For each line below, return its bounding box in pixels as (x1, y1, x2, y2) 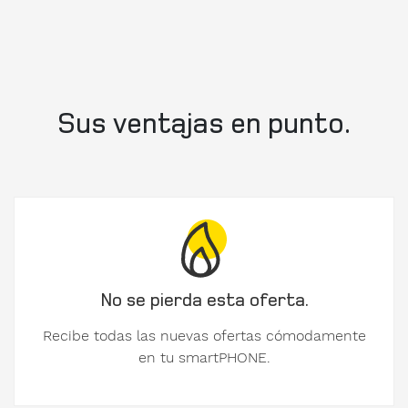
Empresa (28, 293, 87, 314)
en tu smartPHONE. (138, 348, 270, 366)
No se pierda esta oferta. (99, 286, 309, 311)
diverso (57, 26, 122, 49)
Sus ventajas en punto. (57, 103, 351, 142)
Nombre (28, 86, 80, 107)
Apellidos (28, 189, 86, 210)
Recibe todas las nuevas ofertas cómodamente (42, 326, 366, 344)
